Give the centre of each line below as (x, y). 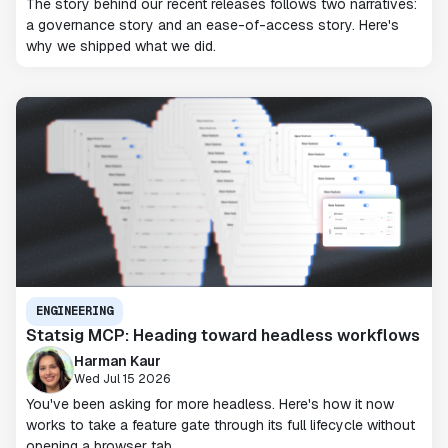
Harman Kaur (117, 360)
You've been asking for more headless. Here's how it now (210, 404)
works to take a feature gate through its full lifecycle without (220, 425)
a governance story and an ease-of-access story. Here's (212, 25)
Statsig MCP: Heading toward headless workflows (223, 335)
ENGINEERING (74, 311)
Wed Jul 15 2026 (122, 378)
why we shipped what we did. (121, 46)
